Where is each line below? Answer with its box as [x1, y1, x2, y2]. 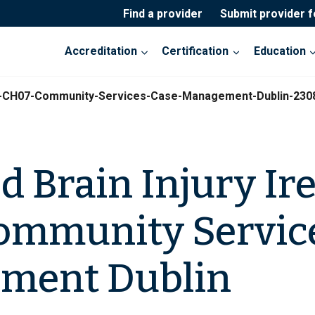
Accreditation [65, 44, 138, 58]
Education [253, 44, 306, 58]
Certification [162, 44, 229, 58]
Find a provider [122, 6, 202, 20]
